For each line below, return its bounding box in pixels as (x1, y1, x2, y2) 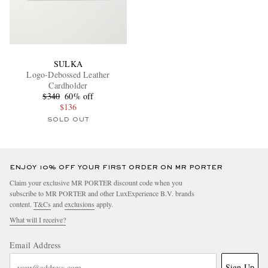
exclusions (65, 199, 95, 209)
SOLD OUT (47, 117, 90, 123)
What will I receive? (10, 215, 66, 225)
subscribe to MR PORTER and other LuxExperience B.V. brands (10, 188, 194, 199)
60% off (65, 90, 94, 102)
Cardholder (48, 80, 88, 92)
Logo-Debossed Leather (26, 69, 110, 81)
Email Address (10, 239, 61, 251)
